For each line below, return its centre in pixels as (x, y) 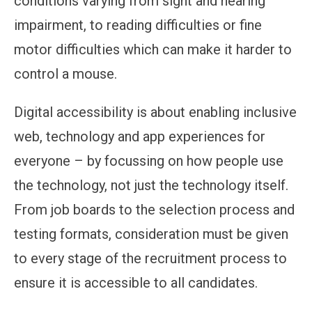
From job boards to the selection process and (154, 209)
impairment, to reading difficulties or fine (138, 25)
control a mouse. (65, 73)
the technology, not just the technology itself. (151, 185)
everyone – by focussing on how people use (149, 161)
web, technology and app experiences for (140, 136)
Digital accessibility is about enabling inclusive (155, 112)
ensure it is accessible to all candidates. (136, 282)
